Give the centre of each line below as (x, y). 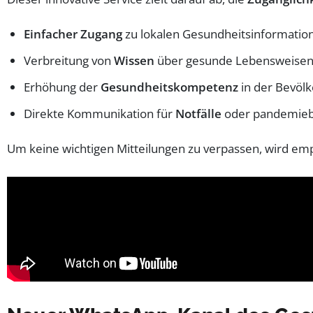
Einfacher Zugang (73, 34)
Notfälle (198, 113)
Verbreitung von (69, 60)
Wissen (134, 60)
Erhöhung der (62, 87)
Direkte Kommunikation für (100, 113)
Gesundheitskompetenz (169, 87)
